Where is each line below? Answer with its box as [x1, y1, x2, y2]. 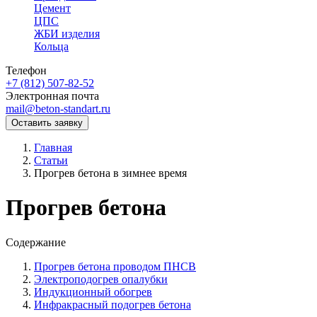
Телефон [6, 64, 47, 76]
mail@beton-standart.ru [6, 103, 110, 115]
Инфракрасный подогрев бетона [34, 298, 191, 311]
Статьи [34, 154, 68, 166]
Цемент [34, 2, 71, 14]
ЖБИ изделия [34, 28, 100, 40]
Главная [34, 142, 72, 154]
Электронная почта [6, 90, 99, 102]
